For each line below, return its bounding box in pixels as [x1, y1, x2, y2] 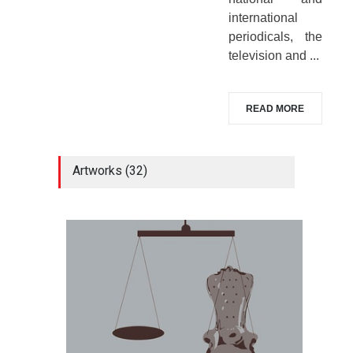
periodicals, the [228, 29, 322, 43]
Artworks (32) [72, 163, 147, 179]
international [228, 10, 298, 24]
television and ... [228, 48, 319, 62]
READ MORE [246, 103, 304, 115]
